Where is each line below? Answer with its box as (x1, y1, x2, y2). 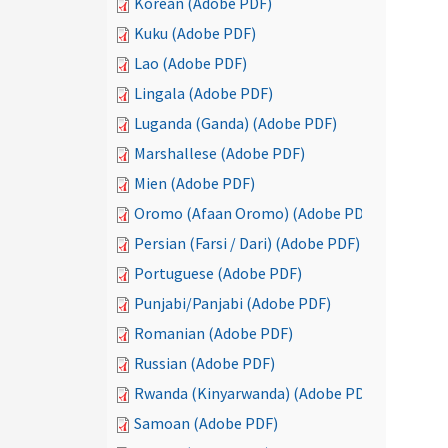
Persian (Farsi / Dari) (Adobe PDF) (134, 233, 360, 253)
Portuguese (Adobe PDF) (134, 263, 302, 283)
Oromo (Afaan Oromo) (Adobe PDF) (134, 203, 377, 223)
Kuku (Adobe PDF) (134, 23, 256, 43)
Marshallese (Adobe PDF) (134, 143, 305, 163)
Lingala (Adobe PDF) (134, 83, 273, 103)
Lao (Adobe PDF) (134, 53, 247, 73)
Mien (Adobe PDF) (134, 173, 255, 193)
